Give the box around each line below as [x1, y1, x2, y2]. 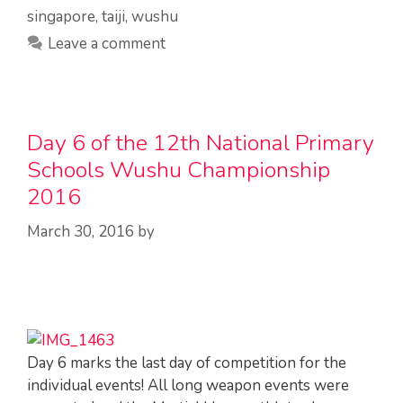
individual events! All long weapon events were [27, 374, 349, 396]
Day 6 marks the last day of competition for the [27, 352, 346, 373]
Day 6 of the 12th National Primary [27, 128, 374, 158]
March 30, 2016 [27, 220, 134, 242]
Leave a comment [48, 33, 166, 54]
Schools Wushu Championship [27, 155, 330, 185]
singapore [27, 6, 95, 27]
